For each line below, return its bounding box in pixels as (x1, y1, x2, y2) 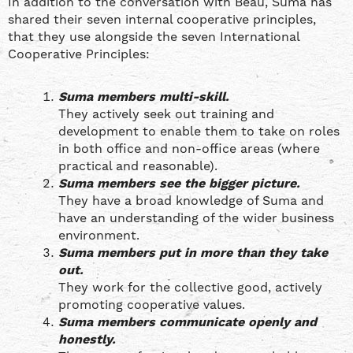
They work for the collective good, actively (58, 280, 322, 295)
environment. (58, 228, 139, 243)
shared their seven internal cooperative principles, (8, 12, 316, 28)
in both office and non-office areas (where (58, 141, 320, 157)
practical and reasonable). (58, 158, 217, 174)
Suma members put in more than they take (58, 245, 328, 261)
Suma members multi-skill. (58, 89, 229, 105)
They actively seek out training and (58, 106, 274, 122)
